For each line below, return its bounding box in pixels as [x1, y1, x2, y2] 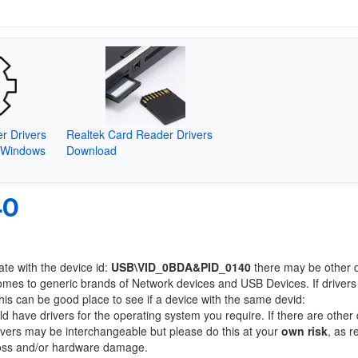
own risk [281, 323, 328, 339]
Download [66, 141, 117, 158]
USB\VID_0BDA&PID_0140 [111, 259, 251, 275]
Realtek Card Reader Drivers [66, 125, 213, 142]
